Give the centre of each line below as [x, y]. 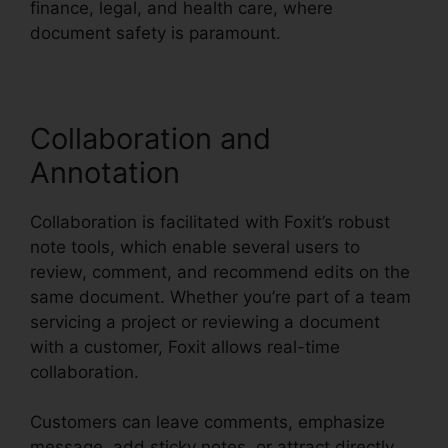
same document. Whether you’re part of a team [220, 296]
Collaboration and [150, 138]
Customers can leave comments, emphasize [207, 422]
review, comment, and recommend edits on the [220, 271]
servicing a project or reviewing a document [205, 321]
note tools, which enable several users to [195, 246]
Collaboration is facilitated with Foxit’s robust [210, 221]
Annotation [105, 172]
